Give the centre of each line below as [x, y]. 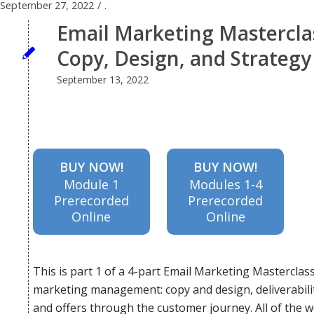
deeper [75, 74]
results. [75, 301]
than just [75, 131]
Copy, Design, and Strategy [184, 58]
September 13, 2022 [103, 80]
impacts [75, 17]
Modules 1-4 [225, 184]
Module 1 [91, 184]
